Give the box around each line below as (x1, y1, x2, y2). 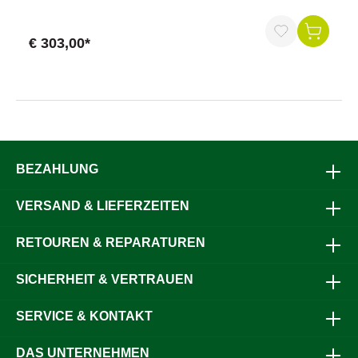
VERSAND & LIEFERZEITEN (16, 199, 189, 213)
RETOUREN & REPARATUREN (16, 236, 205, 249)
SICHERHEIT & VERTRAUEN (16, 272, 193, 286)
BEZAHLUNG (16, 162, 98, 176)
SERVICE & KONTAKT (16, 309, 153, 323)
